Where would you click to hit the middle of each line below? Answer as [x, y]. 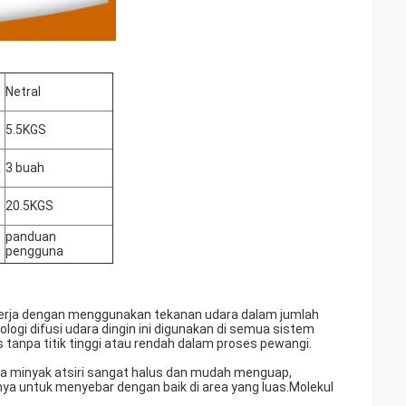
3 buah [25, 168]
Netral [23, 92]
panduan [31, 237]
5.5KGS [26, 130]
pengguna [34, 251]
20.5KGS [29, 206]
